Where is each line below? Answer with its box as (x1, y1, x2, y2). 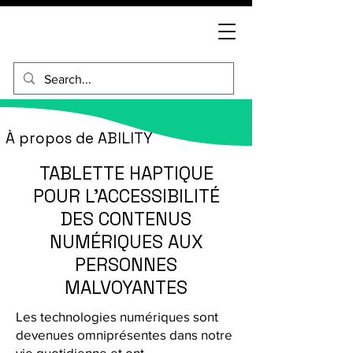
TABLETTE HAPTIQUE (39, 162, 214, 185)
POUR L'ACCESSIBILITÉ (32, 184, 220, 208)
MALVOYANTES (65, 276, 188, 299)
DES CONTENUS (61, 207, 191, 231)
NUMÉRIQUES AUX (49, 230, 203, 254)
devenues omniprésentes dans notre (16, 327, 232, 342)
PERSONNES (75, 253, 177, 277)
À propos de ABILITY (6, 128, 153, 148)
